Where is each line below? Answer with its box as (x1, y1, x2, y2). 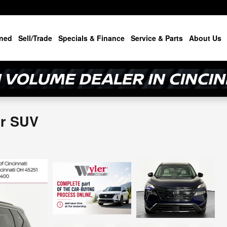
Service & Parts (131, 33, 183, 43)
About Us (189, 33, 221, 43)
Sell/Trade (18, 33, 52, 43)
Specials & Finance (58, 33, 125, 43)
